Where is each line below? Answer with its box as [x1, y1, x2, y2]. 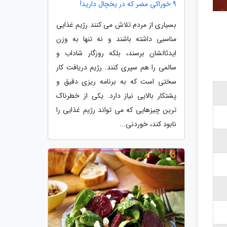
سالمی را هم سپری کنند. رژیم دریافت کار [56, 62, 176, 73]
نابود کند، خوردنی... [120, 119, 176, 130]
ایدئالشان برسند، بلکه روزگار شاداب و [56, 48, 176, 59]
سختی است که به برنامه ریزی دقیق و [56, 76, 176, 88]
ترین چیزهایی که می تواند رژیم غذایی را [56, 104, 176, 116]
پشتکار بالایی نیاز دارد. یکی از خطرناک [56, 90, 176, 102]
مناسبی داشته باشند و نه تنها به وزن [56, 33, 176, 45]
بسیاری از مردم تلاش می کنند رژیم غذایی [56, 19, 176, 31]
